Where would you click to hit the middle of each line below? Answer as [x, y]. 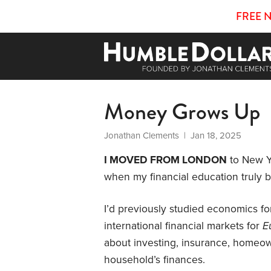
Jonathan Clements [142, 135]
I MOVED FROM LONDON [165, 160]
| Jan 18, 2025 [210, 135]
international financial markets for [183, 226]
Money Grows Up [182, 111]
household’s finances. [155, 260]
